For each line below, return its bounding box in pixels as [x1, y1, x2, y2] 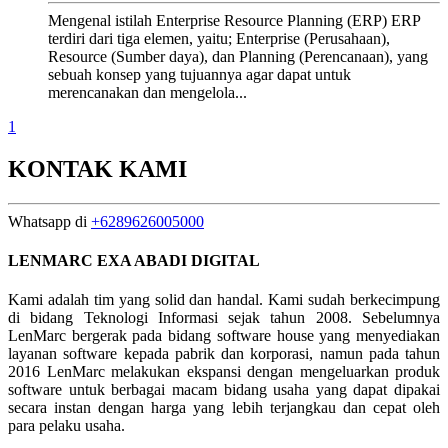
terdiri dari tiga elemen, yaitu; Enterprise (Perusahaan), [48, 29, 390, 47]
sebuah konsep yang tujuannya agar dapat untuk [48, 65, 351, 83]
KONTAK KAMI [8, 155, 187, 182]
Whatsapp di [8, 212, 91, 230]
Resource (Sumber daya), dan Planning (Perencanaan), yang [48, 47, 432, 65]
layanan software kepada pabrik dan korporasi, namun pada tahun [8, 345, 440, 363]
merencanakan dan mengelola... [48, 83, 247, 101]
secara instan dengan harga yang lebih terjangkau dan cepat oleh [8, 399, 440, 417]
